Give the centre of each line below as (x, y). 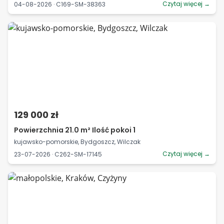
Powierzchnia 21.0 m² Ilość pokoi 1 (75, 130)
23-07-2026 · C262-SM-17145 (58, 154)
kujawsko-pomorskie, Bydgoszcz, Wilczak (77, 142)
